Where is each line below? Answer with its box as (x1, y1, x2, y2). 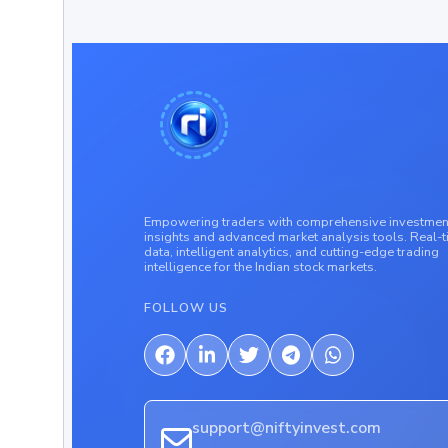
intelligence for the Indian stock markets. (144, 258, 377, 276)
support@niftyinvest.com (192, 417, 382, 439)
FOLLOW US (144, 299, 228, 317)
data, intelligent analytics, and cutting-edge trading (144, 243, 439, 261)
